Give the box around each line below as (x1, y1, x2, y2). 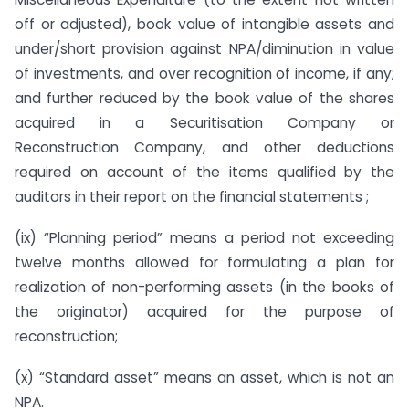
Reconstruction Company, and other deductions (15, 138, 394, 158)
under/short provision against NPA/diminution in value (15, 39, 394, 59)
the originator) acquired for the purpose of (15, 302, 394, 322)
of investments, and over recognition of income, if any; (15, 64, 394, 84)
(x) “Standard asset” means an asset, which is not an (15, 367, 394, 387)
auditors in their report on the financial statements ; (15, 187, 369, 207)
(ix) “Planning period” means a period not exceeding (15, 228, 394, 248)
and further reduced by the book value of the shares (15, 89, 394, 109)
